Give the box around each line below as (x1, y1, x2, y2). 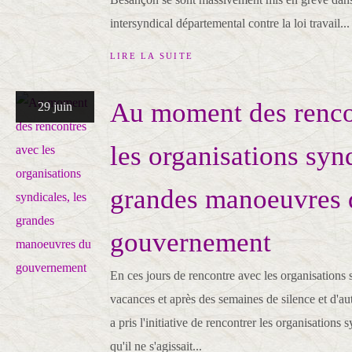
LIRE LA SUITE (110, 51, 194, 60)
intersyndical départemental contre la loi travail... (110, 16, 350, 30)
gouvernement (110, 227, 271, 258)
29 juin (38, 100, 72, 113)
